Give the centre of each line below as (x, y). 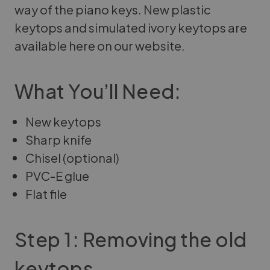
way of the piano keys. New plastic (113, 9)
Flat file (46, 193)
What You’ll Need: (98, 91)
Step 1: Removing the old (130, 239)
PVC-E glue (58, 175)
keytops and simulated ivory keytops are (131, 27)
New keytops (64, 121)
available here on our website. (100, 45)
